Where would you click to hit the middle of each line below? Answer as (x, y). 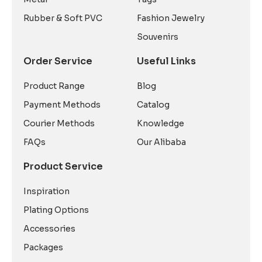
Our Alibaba (161, 142)
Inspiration (47, 191)
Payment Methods (62, 104)
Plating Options (56, 210)
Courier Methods (59, 123)
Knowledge (160, 123)
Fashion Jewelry (170, 18)
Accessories (50, 229)
